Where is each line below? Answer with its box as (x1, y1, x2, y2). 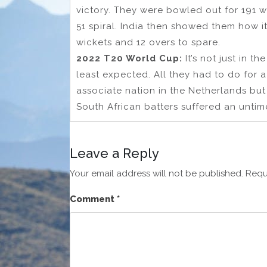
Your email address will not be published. (70, 168, 243, 179)
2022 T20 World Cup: (76, 53, 185, 64)
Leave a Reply (70, 145, 159, 162)
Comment (70, 194, 117, 205)
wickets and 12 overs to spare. (76, 37, 221, 48)
